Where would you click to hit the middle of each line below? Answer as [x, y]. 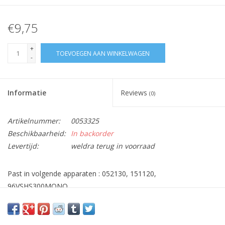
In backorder [92, 134]
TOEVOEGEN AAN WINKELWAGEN [103, 54]
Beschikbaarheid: [37, 134]
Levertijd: [23, 146]
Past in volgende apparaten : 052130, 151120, [82, 174]
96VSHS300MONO [38, 186]
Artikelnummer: [34, 121]
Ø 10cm [21, 204]
